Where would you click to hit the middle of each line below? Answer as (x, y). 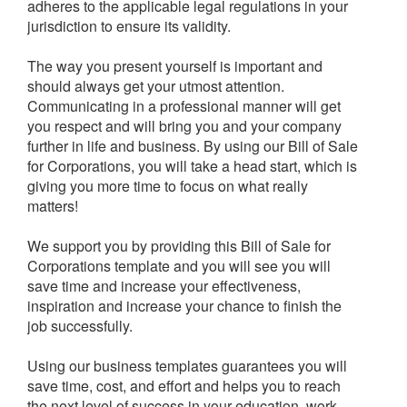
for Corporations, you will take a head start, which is (192, 166)
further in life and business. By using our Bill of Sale (193, 146)
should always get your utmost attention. (156, 86)
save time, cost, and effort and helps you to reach (184, 386)
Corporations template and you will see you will (179, 266)
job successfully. (80, 326)
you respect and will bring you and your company (184, 126)
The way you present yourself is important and (175, 66)
